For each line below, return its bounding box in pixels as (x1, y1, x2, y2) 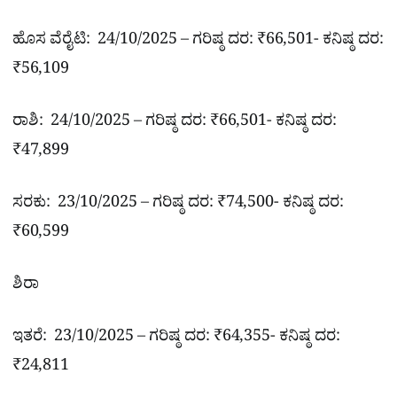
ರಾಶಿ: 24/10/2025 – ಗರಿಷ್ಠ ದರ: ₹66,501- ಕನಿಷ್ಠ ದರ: (12, 110, 337, 136)
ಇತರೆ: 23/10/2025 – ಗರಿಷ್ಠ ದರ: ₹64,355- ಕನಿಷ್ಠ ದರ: (12, 325, 340, 352)
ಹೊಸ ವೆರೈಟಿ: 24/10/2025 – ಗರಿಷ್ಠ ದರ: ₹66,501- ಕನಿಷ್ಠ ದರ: (12, 28, 384, 55)
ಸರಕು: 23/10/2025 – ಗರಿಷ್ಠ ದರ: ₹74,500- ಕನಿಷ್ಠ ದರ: (12, 191, 344, 218)
